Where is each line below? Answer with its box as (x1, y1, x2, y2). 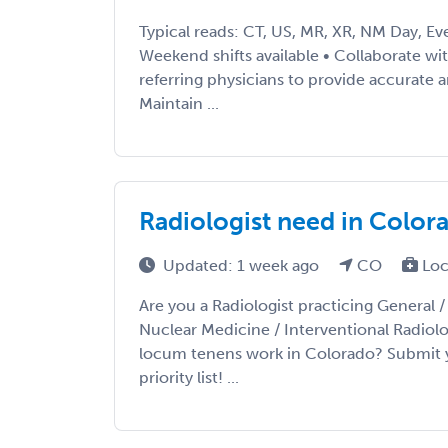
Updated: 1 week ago (163, 256, 323, 276)
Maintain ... (139, 94, 219, 114)
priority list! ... (139, 368, 239, 388)
